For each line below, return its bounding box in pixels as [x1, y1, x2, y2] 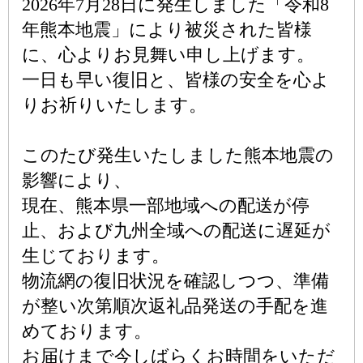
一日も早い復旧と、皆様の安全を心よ [22, 70, 330, 90]
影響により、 [22, 170, 131, 190]
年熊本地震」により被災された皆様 [22, 19, 312, 40]
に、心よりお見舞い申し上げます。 [22, 45, 314, 65]
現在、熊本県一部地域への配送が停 [22, 195, 310, 216]
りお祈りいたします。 [22, 95, 207, 115]
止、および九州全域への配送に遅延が [22, 220, 331, 241]
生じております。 [22, 246, 169, 266]
